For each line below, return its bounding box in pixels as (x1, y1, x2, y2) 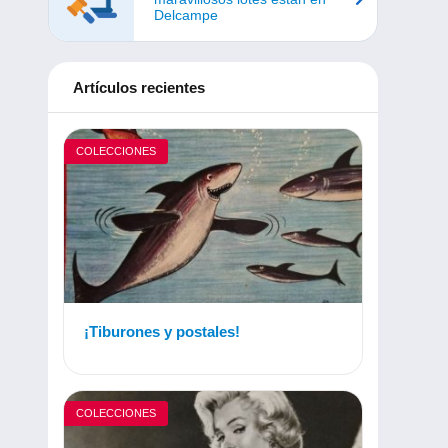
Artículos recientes (73, 79, 205, 96)
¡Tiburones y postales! (84, 323, 240, 341)
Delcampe (154, 6, 218, 23)
